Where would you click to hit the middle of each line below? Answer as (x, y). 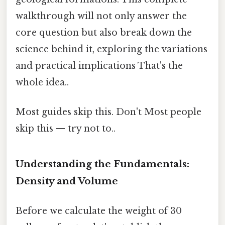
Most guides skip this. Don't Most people (108, 112)
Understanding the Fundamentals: (102, 164)
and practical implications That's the (99, 66)
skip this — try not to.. (66, 129)
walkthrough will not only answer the (101, 16)
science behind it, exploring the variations (111, 49)
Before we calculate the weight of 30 (99, 211)
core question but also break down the (104, 32)
